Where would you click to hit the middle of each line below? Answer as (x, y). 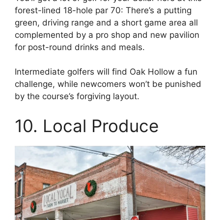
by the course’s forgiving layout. (77, 96)
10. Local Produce (87, 125)
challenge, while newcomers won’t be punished (108, 84)
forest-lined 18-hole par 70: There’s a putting (103, 10)
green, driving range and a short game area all (106, 22)
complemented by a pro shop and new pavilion (107, 35)
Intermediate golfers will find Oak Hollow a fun (106, 72)
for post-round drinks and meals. (80, 47)
